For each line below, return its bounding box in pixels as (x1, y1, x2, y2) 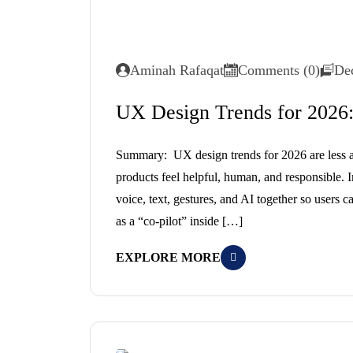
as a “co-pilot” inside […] (116, 214, 243, 228)
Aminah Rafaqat (130, 62, 224, 78)
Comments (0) (238, 62, 320, 78)
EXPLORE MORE (116, 251, 221, 264)
